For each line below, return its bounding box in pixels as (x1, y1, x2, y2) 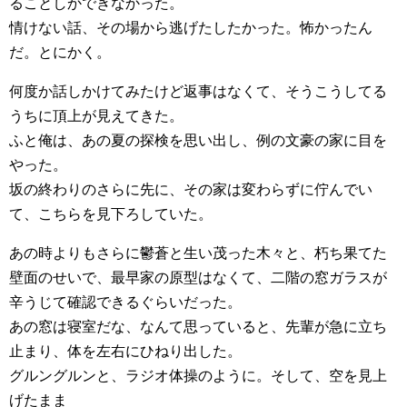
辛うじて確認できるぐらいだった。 (9, 294, 242, 311)
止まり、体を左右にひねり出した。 (9, 343, 242, 360)
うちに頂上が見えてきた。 (9, 108, 184, 124)
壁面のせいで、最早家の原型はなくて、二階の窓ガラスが (9, 270, 387, 286)
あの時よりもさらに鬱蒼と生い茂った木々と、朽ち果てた (9, 245, 387, 262)
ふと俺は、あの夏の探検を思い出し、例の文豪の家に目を (9, 133, 387, 149)
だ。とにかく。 (9, 45, 111, 61)
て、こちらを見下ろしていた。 (9, 206, 213, 223)
